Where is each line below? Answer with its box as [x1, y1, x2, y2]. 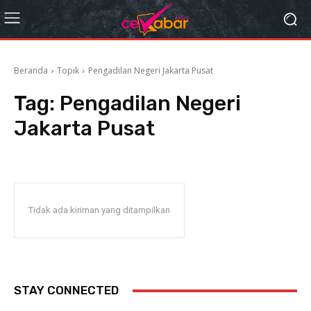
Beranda [14, 65, 48, 76]
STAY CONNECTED [14, 283, 119, 297]
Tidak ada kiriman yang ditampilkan [28, 205, 170, 215]
